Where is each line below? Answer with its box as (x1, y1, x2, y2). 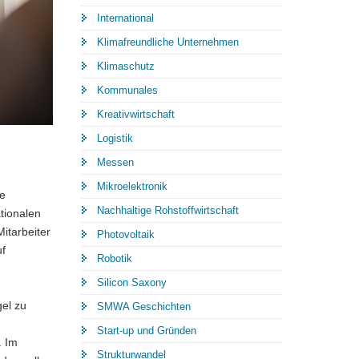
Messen (97, 156, 134, 169)
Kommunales (97, 84, 158, 97)
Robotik (97, 252, 132, 265)
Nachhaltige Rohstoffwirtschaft (97, 204, 239, 217)
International (97, 12, 154, 25)
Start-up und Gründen (97, 325, 196, 337)
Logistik (97, 132, 133, 145)
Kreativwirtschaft (97, 108, 175, 121)
